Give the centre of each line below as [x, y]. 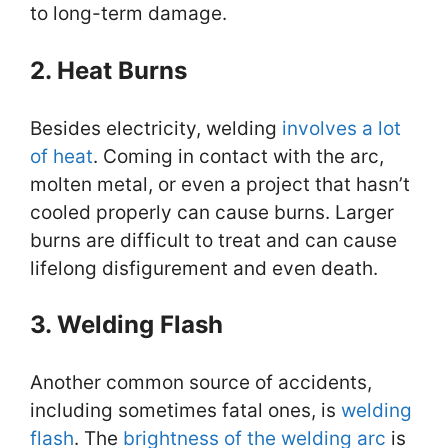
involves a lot [341, 128]
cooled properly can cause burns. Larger [212, 212]
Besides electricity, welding [156, 128]
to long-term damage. [128, 14]
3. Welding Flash [126, 325]
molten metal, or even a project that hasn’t [220, 184]
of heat [61, 156]
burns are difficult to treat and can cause [213, 240]
